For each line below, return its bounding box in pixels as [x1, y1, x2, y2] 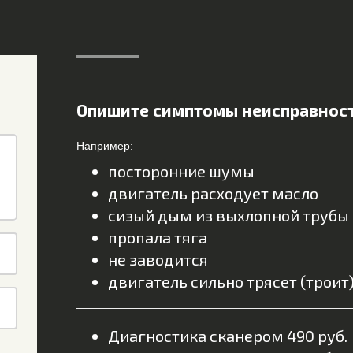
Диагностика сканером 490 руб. [107, 326, 347, 345]
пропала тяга [107, 228, 207, 247]
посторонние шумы [107, 162, 255, 180]
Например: [76, 139, 133, 152]
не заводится [107, 250, 208, 269]
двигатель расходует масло [107, 184, 318, 203]
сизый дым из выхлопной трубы [107, 206, 349, 225]
